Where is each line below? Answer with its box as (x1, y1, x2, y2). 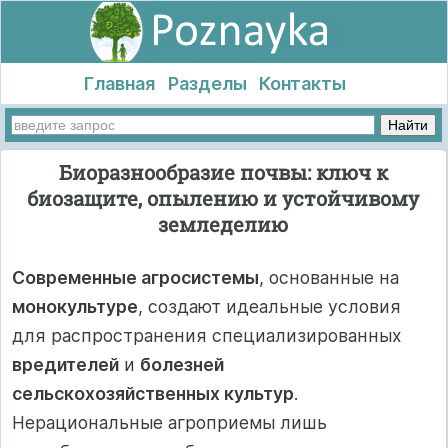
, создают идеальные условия (138, 296, 401, 318)
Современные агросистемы (12, 267, 259, 289)
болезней (140, 354, 224, 376)
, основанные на (259, 267, 399, 289)
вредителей (12, 354, 119, 376)
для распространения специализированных (12, 325, 402, 347)
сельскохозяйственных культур (12, 383, 294, 405)
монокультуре (12, 296, 138, 318)
